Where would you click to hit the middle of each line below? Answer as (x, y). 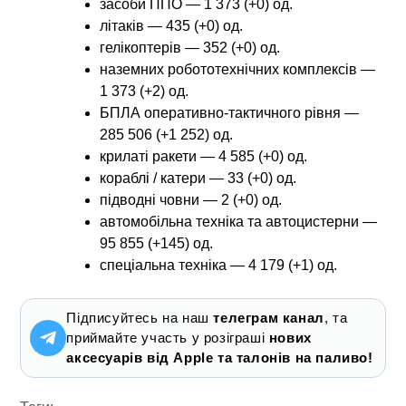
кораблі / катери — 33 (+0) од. (198, 178)
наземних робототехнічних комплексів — (238, 69)
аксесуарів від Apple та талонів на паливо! (220, 357)
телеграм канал (269, 317)
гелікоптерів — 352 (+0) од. (190, 47)
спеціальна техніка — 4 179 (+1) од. (219, 265)
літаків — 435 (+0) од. (172, 25)
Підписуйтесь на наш (140, 317)
